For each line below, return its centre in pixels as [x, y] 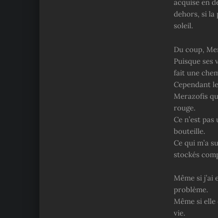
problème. [191, 190]
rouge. [185, 108]
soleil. [183, 26]
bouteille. [190, 131]
